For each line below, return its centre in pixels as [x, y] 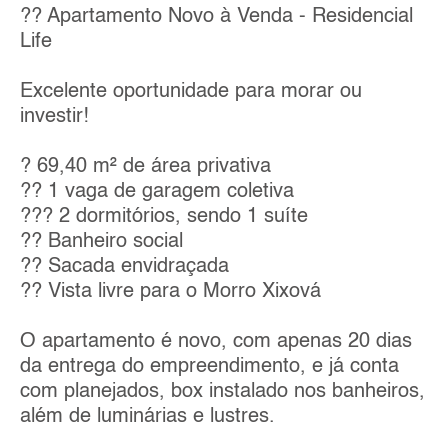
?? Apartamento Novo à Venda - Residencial [216, 17]
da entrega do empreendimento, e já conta [209, 367]
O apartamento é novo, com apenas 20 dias [216, 342]
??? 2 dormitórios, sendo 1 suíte [164, 217]
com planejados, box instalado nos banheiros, [222, 392]
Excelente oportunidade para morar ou [191, 92]
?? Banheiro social [101, 242]
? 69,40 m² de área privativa [145, 167]
